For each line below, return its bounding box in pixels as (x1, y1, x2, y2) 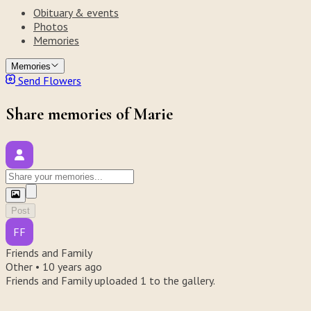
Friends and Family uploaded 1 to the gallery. (6, 274, 215, 288)
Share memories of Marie (6, 104, 173, 125)
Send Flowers (15, 74, 82, 88)
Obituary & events (33, 5, 119, 19)
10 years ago (42, 260, 102, 274)
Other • (6, 260, 42, 274)
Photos (33, 19, 68, 33)
